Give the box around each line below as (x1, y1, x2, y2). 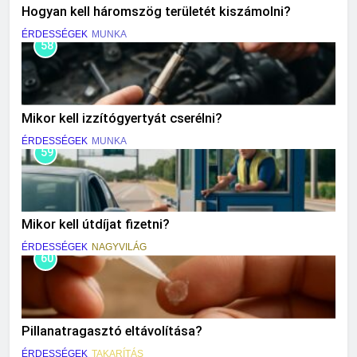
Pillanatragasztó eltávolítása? (22, 324, 202, 339)
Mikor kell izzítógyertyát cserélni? (22, 110, 222, 126)
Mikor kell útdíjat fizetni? (22, 217, 170, 233)
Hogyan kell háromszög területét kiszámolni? (22, 3, 291, 19)
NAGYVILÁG (92, 241, 147, 253)
